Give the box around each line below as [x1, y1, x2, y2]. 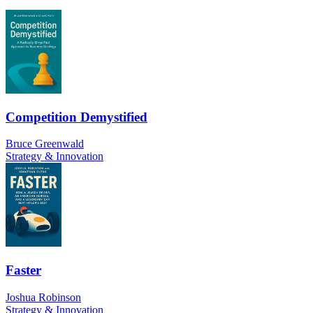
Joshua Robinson [6, 291, 81, 303]
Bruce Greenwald [6, 138, 84, 150]
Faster [6, 263, 41, 278]
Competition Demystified [6, 109, 147, 124]
